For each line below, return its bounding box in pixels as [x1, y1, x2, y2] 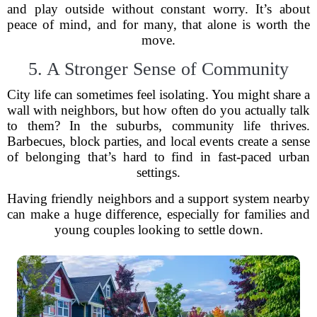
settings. [137, 165, 180, 180]
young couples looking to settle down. [54, 222, 263, 237]
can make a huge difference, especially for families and [7, 207, 310, 221]
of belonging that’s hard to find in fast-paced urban [7, 149, 310, 164]
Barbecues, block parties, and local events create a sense [7, 134, 310, 149]
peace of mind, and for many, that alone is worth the [7, 17, 310, 32]
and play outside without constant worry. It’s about [7, 1, 310, 16]
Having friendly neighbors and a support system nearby [7, 191, 310, 206]
